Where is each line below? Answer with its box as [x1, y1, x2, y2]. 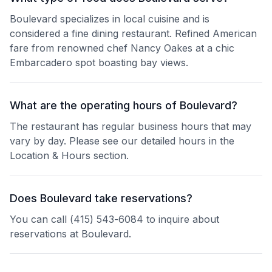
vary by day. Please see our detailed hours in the [10, 135, 234, 147]
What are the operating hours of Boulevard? [10, 99, 237, 112]
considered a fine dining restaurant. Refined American [10, 27, 257, 39]
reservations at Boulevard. [10, 228, 131, 240]
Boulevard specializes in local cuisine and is [10, 13, 209, 25]
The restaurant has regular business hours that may [10, 120, 251, 132]
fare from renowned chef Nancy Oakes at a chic [10, 42, 234, 54]
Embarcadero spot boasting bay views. [10, 56, 188, 69]
